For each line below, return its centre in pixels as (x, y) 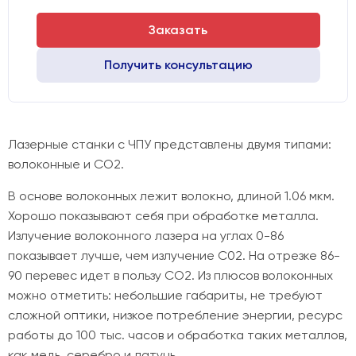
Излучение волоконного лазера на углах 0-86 (146, 236)
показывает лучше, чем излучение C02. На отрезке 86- (174, 255)
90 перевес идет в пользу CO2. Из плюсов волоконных (170, 275)
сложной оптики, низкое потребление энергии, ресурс (175, 315)
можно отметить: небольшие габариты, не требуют (165, 295)
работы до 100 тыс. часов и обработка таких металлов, (178, 335)
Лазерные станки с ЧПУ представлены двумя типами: (170, 144)
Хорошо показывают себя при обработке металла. (163, 216)
